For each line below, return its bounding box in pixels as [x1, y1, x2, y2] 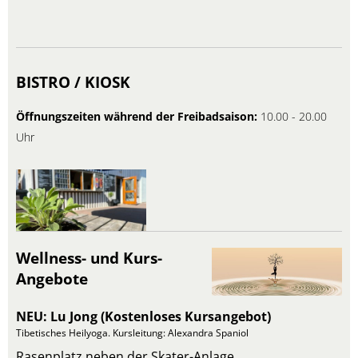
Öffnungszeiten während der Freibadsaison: [16, 108, 261, 124]
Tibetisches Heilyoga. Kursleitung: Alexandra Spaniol [16, 326, 249, 340]
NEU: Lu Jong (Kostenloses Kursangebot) [16, 308, 271, 325]
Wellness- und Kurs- [16, 248, 162, 268]
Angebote [16, 268, 88, 289]
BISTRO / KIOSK [16, 72, 130, 93]
